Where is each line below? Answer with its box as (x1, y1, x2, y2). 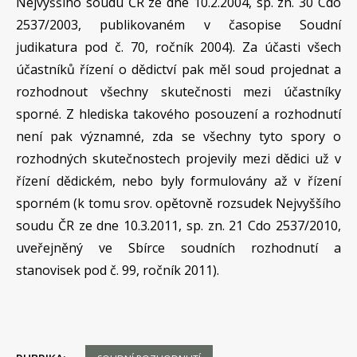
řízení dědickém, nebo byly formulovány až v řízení (16, 172, 341, 190)
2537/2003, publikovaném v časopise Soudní (16, 16, 341, 33)
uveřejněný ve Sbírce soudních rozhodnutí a (16, 239, 341, 257)
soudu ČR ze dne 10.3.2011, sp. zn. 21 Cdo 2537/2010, (16, 217, 341, 234)
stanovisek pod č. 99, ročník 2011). (16, 261, 219, 279)
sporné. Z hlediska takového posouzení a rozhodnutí (16, 105, 341, 123)
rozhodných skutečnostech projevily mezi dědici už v (16, 150, 341, 167)
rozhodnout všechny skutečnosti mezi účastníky (16, 83, 341, 100)
